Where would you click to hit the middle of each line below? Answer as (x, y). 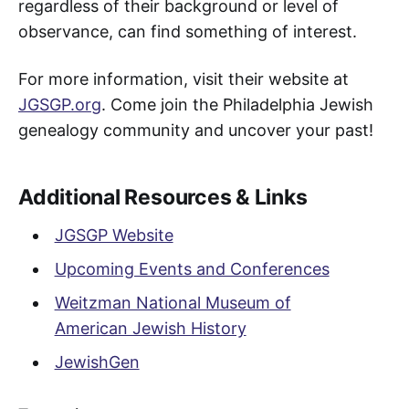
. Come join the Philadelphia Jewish (237, 105)
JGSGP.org (60, 105)
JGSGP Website (114, 236)
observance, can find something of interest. (188, 32)
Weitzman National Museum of (173, 303)
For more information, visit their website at (184, 79)
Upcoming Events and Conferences (192, 269)
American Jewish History (150, 329)
